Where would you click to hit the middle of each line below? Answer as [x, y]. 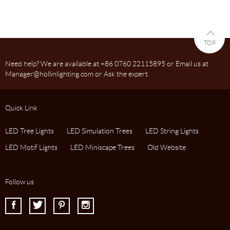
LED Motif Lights [31, 147]
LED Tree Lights [30, 131]
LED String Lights [172, 131]
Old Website [167, 147]
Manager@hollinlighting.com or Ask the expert [76, 74]
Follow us [20, 182]
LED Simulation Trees [100, 131]
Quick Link [21, 108]
